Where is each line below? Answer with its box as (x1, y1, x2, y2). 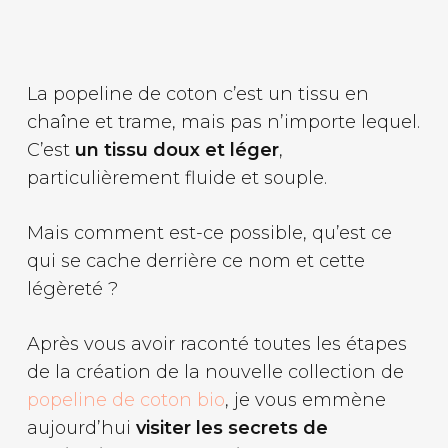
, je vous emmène (224, 389, 386, 411)
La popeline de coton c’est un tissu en (26, 83, 369, 105)
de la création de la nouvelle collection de (26, 361, 404, 383)
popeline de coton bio (26, 389, 225, 411)
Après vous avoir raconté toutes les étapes (26, 333, 407, 355)
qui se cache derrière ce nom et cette (26, 250, 365, 272)
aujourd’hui (26, 417, 136, 439)
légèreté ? (26, 278, 118, 300)
